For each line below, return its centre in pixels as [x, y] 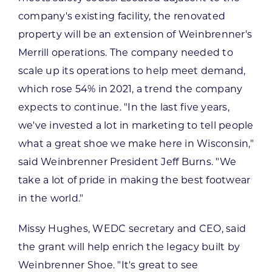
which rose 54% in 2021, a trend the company [130, 89]
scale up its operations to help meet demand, [132, 70]
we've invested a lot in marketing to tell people [136, 125]
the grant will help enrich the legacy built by [129, 246]
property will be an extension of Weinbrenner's [135, 34]
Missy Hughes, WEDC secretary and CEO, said [132, 228]
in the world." [51, 198]
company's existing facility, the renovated [122, 16]
